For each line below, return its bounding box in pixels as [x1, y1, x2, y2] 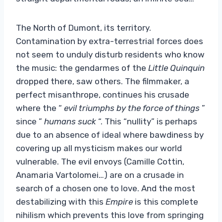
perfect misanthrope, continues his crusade [16, 89, 189, 100]
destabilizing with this [16, 196, 106, 207]
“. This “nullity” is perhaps [96, 116, 197, 126]
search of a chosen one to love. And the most [16, 183, 195, 193]
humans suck [44, 116, 96, 126]
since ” [16, 116, 44, 126]
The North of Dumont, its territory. [16, 22, 151, 33]
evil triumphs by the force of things [64, 103, 200, 113]
